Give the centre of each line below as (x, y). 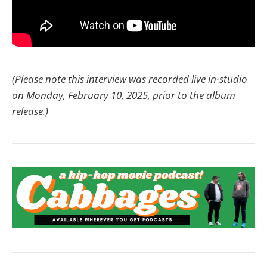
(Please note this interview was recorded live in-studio (130, 79)
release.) (30, 111)
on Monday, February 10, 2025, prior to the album (124, 95)
